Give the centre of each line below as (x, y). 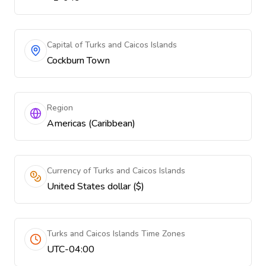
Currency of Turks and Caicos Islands (116, 171)
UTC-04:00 (71, 249)
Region (60, 108)
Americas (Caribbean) (91, 123)
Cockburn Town (78, 61)
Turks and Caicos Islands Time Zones (116, 234)
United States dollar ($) (96, 186)
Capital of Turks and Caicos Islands (112, 45)
